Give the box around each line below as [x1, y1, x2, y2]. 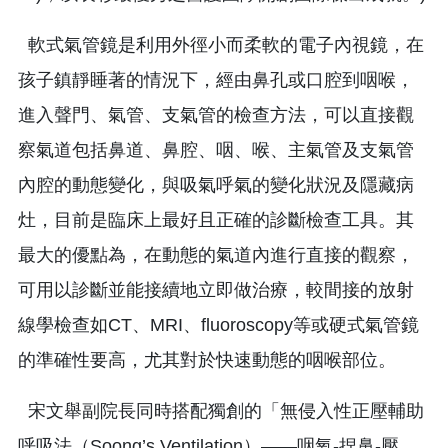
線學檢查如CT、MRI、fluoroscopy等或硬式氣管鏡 [18, 314, 419, 335]
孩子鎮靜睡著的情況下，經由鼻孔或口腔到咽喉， [18, 69, 414, 90]
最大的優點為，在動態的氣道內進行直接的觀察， [18, 244, 414, 265]
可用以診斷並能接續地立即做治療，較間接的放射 [18, 279, 414, 300]
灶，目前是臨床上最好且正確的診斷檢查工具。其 [18, 209, 414, 230]
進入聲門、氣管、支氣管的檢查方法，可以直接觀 [18, 104, 414, 125]
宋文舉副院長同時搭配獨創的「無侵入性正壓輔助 [18, 400, 424, 421]
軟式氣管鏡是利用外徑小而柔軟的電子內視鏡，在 [18, 34, 424, 55]
